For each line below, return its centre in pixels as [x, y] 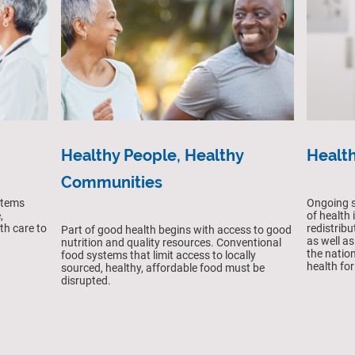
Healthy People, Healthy [153, 156]
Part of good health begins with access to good [177, 230]
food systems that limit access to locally [159, 256]
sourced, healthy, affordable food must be [163, 268]
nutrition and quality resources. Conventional [172, 243]
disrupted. [86, 281]
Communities [112, 183]
